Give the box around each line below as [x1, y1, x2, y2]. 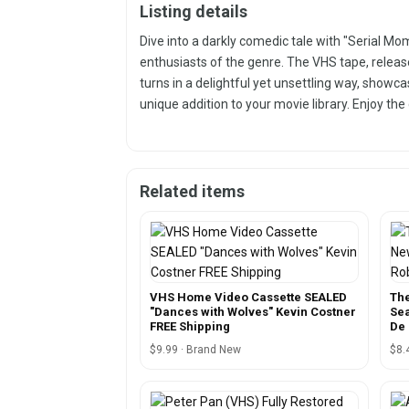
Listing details [140, 2, 247, 22]
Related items [140, 181, 245, 201]
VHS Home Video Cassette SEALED [150, 289, 347, 304]
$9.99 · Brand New [150, 342, 241, 356]
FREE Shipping [150, 319, 230, 333]
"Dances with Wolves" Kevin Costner [150, 304, 356, 319]
